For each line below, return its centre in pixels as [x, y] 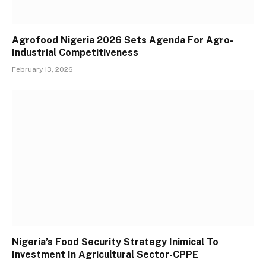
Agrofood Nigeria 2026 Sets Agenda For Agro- [123, 40]
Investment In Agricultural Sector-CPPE [105, 255]
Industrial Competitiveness [75, 52]
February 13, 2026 [42, 69]
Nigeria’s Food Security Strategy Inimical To [115, 242]
